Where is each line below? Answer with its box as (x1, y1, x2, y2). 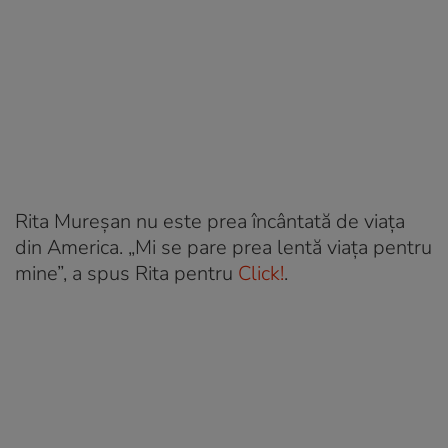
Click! (238, 259, 284, 287)
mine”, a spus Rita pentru (15, 259, 238, 287)
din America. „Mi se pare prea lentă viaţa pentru (15, 233, 432, 261)
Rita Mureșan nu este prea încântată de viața (15, 207, 405, 235)
